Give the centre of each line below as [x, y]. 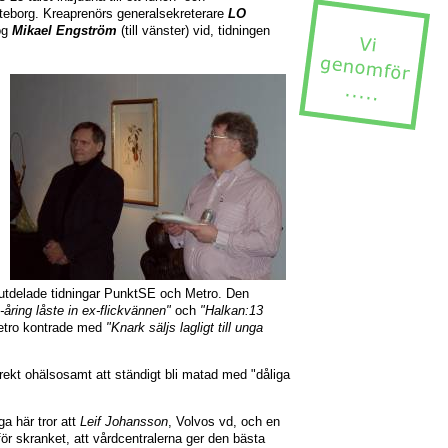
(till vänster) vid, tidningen [193, 30]
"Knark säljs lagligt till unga [184, 328]
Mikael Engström [64, 30]
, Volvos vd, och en [224, 421]
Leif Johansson [124, 421]
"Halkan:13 [231, 311]
